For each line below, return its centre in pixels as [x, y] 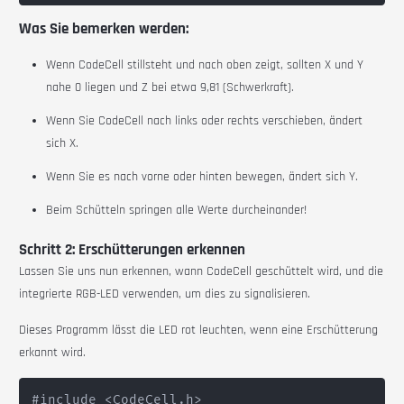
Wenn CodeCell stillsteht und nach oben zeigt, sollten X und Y [205, 65]
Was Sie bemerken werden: [104, 29]
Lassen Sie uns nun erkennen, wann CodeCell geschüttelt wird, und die [202, 272]
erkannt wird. [53, 353]
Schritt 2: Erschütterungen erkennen [133, 250]
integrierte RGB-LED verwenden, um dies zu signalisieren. [165, 294]
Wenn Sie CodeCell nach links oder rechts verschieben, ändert [205, 121]
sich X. [63, 144]
